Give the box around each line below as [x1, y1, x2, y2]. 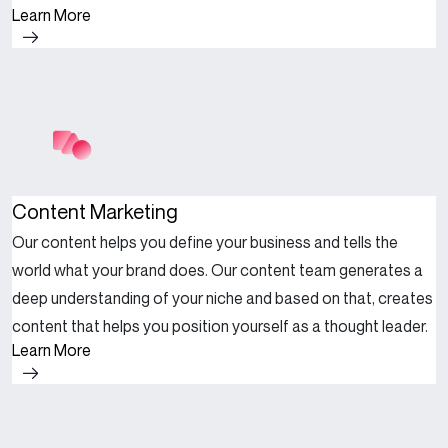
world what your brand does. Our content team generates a [12, 260, 423, 281]
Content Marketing [12, 199, 178, 225]
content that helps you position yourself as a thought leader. [12, 316, 428, 337]
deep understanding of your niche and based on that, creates [12, 288, 433, 309]
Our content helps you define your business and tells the [12, 232, 398, 253]
